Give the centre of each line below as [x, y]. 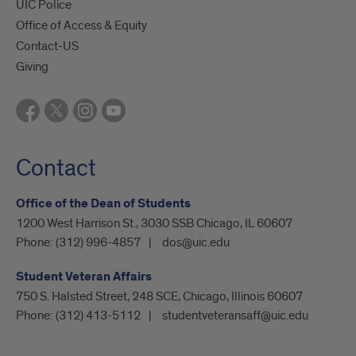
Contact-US [47, 46]
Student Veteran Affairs [84, 277]
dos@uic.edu [196, 243]
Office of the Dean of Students [103, 204]
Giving [32, 67]
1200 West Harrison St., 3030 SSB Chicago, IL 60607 [154, 224]
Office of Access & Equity [81, 26]
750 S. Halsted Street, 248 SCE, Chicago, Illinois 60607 [159, 297]
